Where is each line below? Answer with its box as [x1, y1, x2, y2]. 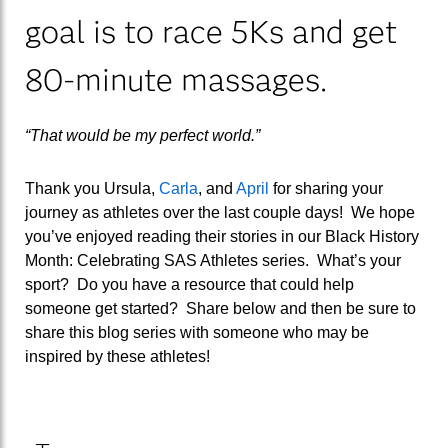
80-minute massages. [25, 59, 327, 99]
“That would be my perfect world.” [25, 126, 260, 144]
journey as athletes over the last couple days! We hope [25, 204, 415, 222]
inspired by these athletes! [25, 348, 210, 366]
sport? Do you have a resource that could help [25, 276, 354, 294]
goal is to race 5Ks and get [25, 11, 397, 51]
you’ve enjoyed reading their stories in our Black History [25, 228, 419, 246]
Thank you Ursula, [25, 180, 159, 198]
